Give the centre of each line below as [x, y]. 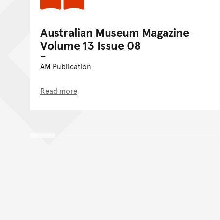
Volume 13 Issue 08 [91, 45]
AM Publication [66, 66]
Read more [59, 90]
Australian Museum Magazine [115, 32]
